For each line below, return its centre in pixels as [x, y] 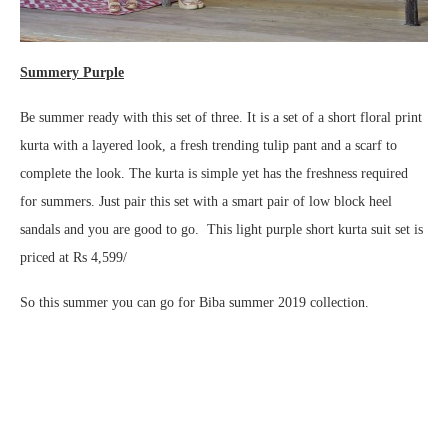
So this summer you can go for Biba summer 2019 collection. [194, 302]
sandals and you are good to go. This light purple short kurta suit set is [221, 229]
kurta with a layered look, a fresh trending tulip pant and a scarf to [208, 145]
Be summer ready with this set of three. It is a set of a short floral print [221, 117]
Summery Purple [72, 72]
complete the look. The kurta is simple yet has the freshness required [214, 173]
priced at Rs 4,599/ [73, 257]
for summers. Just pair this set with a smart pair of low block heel [206, 201]
